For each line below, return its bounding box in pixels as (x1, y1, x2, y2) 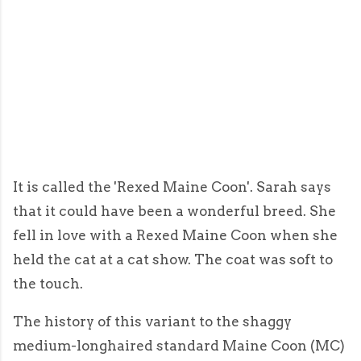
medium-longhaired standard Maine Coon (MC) (13, 338, 345, 355)
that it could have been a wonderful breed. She (13, 203, 336, 220)
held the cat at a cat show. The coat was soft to (13, 251, 333, 268)
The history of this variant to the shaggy (13, 313, 292, 330)
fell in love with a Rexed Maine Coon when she (13, 227, 338, 244)
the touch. (13, 276, 83, 293)
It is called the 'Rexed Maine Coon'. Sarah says (13, 179, 331, 196)
